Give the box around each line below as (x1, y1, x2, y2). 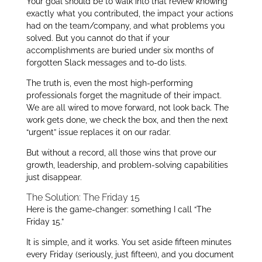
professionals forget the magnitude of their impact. (26, 91, 222, 101)
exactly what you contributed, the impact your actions (26, 9, 233, 19)
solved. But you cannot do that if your (26, 33, 170, 43)
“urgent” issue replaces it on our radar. (26, 127, 171, 137)
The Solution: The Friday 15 (26, 192, 140, 204)
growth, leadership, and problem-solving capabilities (26, 160, 228, 170)
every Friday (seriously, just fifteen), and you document (26, 250, 234, 260)
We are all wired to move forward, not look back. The (26, 103, 229, 113)
